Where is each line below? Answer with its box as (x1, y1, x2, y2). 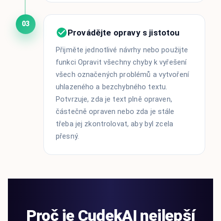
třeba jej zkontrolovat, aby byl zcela (56, 119, 174, 128)
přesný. (56, 132, 79, 141)
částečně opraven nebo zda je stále (56, 107, 175, 116)
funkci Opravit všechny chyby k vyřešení (56, 58, 187, 67)
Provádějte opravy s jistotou (68, 27, 180, 37)
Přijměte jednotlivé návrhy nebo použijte (56, 45, 188, 54)
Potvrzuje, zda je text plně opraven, (56, 95, 172, 104)
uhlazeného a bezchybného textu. (56, 82, 168, 91)
